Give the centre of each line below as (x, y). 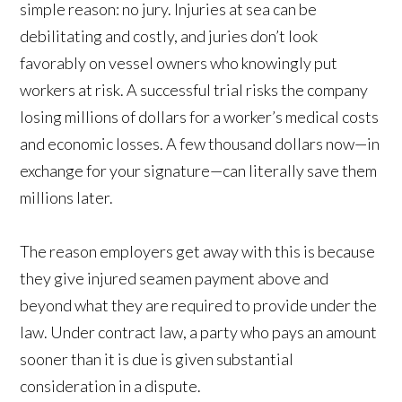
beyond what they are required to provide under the (199, 306)
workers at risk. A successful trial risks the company (194, 90)
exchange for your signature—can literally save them (199, 171)
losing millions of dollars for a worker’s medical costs (200, 117)
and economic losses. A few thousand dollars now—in (200, 144)
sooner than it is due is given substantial (157, 359)
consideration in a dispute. (111, 386)
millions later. (67, 198)
